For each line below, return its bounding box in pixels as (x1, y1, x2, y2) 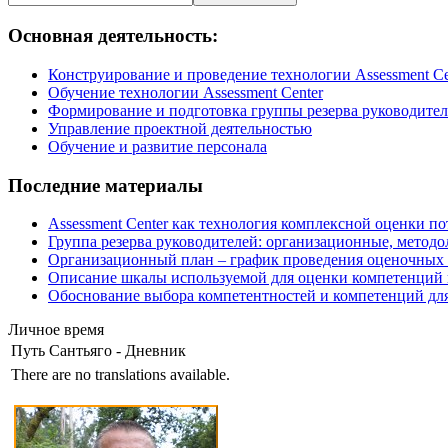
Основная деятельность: (8, 25, 218, 47)
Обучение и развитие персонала (48, 137, 267, 155)
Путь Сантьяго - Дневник (11, 342, 186, 360)
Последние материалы (8, 174, 203, 196)
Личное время (8, 321, 104, 339)
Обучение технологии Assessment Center (48, 83, 323, 101)
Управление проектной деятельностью (48, 119, 312, 137)
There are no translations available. (11, 366, 230, 384)
